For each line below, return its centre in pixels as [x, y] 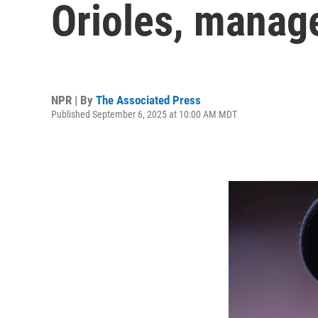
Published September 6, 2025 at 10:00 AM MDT [144, 114]
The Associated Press [148, 100]
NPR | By [73, 100]
